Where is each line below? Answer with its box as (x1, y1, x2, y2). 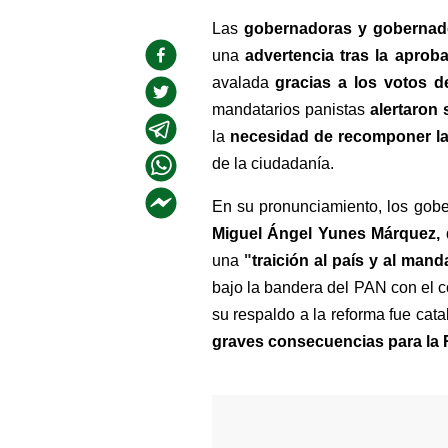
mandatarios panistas (211, 101, 371, 118)
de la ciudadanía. (211, 155, 334, 172)
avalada (211, 74, 276, 91)
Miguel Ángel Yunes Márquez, (211, 225, 446, 242)
